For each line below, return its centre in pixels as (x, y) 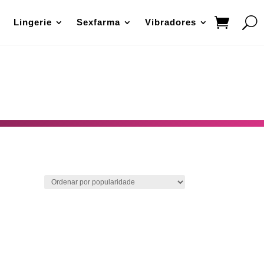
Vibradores (171, 22)
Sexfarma (98, 22)
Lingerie (33, 22)
